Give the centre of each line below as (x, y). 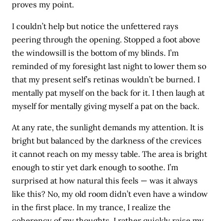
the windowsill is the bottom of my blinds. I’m (95, 53)
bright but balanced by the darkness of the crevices (107, 140)
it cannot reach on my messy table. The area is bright (110, 154)
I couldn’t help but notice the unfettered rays (95, 26)
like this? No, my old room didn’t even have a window (110, 194)
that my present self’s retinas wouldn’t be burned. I (106, 79)
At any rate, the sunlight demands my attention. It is (108, 127)
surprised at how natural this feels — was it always (105, 180)
